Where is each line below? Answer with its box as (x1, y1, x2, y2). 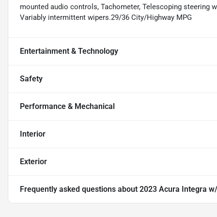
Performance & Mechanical (20, 102, 115, 111)
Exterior (20, 157, 47, 167)
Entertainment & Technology (20, 46, 118, 56)
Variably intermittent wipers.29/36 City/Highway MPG (20, 13, 192, 22)
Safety (20, 74, 43, 84)
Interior (20, 129, 46, 139)
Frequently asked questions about (20, 185, 139, 194)
